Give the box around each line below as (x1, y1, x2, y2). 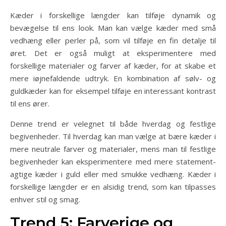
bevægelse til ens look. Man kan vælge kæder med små (10, 22, 216, 33)
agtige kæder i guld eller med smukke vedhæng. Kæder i (10, 168, 216, 179)
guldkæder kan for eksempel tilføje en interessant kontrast (10, 85, 216, 96)
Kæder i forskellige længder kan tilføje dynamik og (10, 10, 216, 20)
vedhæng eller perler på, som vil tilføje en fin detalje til (10, 35, 216, 45)
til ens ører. (10, 98, 49, 108)
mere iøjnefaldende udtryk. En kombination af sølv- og (10, 73, 216, 83)
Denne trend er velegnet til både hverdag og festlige (10, 118, 216, 129)
